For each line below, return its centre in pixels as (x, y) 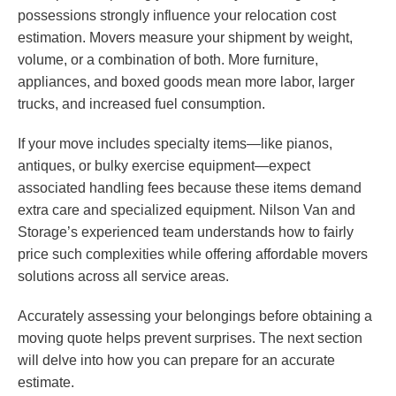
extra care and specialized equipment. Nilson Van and (187, 210)
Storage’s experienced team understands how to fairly (186, 232)
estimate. (46, 383)
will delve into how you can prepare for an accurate (176, 361)
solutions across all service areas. (123, 277)
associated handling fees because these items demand (190, 188)
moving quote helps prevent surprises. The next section (190, 339)
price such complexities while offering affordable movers (193, 255)
